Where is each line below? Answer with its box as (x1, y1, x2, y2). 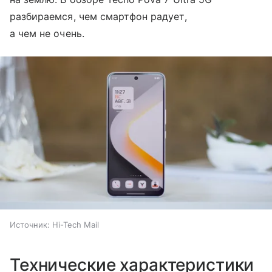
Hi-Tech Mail (52, 220, 99, 230)
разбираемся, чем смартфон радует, (10, 10, 187, 22)
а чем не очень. (10, 27, 84, 39)
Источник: (10, 220, 50, 230)
